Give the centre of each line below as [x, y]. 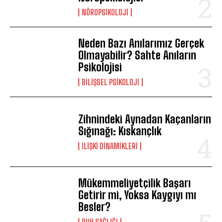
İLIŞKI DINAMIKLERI [110, 146]
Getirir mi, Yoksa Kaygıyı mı [138, 195]
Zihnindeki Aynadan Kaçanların [145, 119]
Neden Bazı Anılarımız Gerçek [141, 43]
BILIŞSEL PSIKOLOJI [111, 82]
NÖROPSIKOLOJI [105, 12]
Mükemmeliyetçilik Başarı [135, 183]
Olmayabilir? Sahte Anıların [138, 55]
